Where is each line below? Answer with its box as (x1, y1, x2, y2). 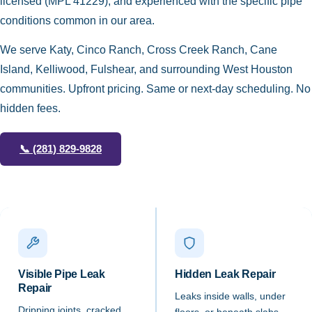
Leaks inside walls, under (175, 291, 286, 302)
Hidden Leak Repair (175, 268, 276, 281)
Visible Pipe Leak (18, 268, 105, 281)
